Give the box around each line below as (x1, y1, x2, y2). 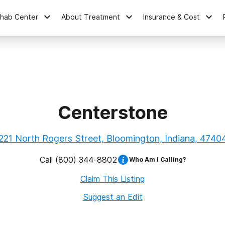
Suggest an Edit (82, 192, 143, 202)
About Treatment (61, 12, 121, 21)
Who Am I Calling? (129, 156, 186, 163)
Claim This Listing (80, 174, 145, 184)
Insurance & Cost (143, 12, 200, 21)
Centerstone (57, 101, 168, 124)
